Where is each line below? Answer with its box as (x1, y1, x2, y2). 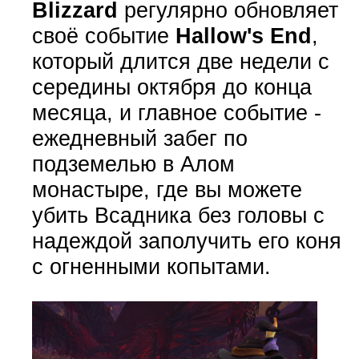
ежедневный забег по (31, 125, 248, 151)
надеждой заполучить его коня (31, 228, 341, 253)
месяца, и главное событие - (31, 99, 321, 125)
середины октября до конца (31, 74, 312, 99)
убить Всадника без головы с (31, 202, 325, 228)
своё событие (31, 22, 175, 48)
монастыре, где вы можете (31, 176, 302, 202)
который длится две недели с (31, 48, 329, 74)
